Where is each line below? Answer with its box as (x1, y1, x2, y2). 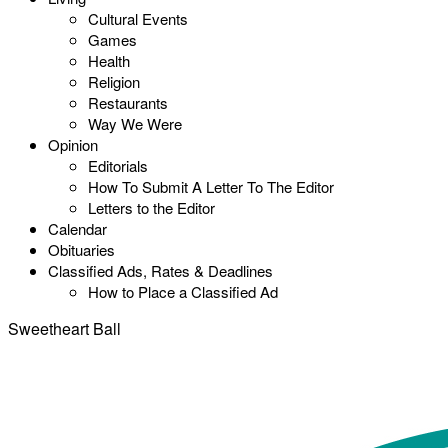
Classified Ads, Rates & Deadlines (48, 260, 273, 281)
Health (88, 50, 130, 71)
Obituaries (48, 239, 115, 260)
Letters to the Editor (88, 197, 215, 218)
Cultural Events (88, 8, 188, 29)
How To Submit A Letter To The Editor (88, 176, 334, 197)
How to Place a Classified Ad (88, 281, 278, 302)
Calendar (48, 218, 107, 239)
